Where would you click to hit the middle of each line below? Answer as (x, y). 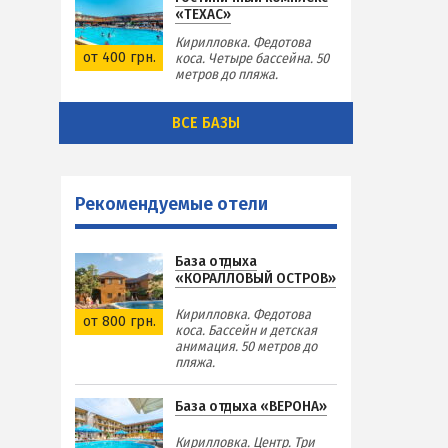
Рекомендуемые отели (171, 203)
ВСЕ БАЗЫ (206, 122)
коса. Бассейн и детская (246, 330)
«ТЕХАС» (203, 13)
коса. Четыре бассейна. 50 (252, 58)
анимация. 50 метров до (246, 346)
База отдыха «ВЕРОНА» (251, 405)
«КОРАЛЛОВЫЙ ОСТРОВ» (255, 277)
